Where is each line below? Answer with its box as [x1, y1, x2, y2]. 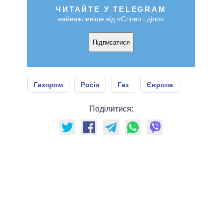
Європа [147, 81, 173, 89]
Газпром [34, 81, 63, 89]
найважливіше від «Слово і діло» [58, 15, 164, 23]
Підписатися [92, 38, 130, 46]
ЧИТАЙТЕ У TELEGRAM [55, 5, 166, 14]
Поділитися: [89, 105, 133, 113]
